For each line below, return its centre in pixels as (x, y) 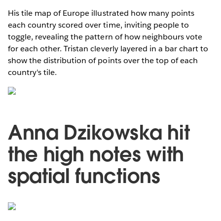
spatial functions (84, 176)
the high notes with (96, 155)
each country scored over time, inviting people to (98, 25)
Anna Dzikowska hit (99, 133)
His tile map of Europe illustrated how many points (101, 13)
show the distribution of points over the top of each (103, 61)
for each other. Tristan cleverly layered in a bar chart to (108, 49)
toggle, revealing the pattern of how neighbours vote (105, 37)
